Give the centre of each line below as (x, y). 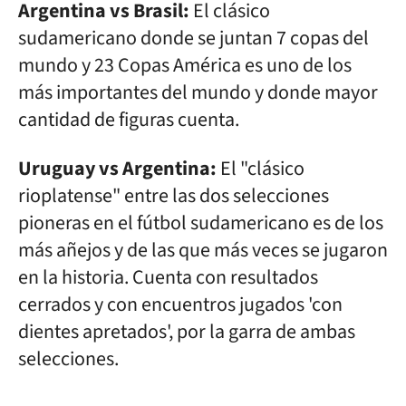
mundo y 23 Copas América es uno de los (185, 65)
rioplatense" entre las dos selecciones (174, 196)
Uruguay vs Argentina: (117, 169)
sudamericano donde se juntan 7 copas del (193, 38)
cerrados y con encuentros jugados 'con (180, 304)
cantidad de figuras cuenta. (130, 120)
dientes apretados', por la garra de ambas (187, 332)
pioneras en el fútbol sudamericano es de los (201, 223)
